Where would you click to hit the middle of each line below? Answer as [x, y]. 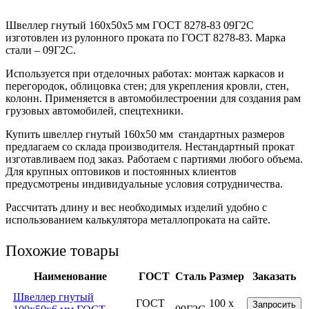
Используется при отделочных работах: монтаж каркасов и [145, 73]
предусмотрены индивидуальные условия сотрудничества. [144, 183]
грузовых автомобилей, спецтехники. [94, 110]
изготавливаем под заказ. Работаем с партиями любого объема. [154, 159]
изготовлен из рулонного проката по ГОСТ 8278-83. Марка [146, 37]
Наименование [70, 276]
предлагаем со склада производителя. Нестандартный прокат [150, 146]
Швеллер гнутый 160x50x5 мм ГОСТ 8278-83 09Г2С [130, 25]
